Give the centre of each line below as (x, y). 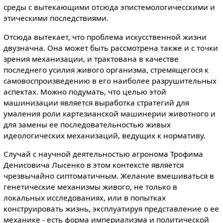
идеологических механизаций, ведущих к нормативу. (104, 135)
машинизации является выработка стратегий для (96, 102)
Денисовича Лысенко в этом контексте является (93, 165)
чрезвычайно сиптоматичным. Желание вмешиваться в (109, 175)
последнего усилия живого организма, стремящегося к (106, 69)
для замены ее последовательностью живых (87, 124)
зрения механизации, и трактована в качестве (91, 58)
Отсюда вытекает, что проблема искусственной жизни (105, 37)
